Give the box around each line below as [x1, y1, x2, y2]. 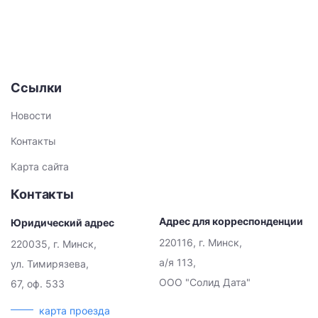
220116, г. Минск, [159, 236, 242, 248]
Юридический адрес [11, 216, 114, 229]
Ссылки [11, 80, 62, 95]
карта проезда [39, 305, 110, 317]
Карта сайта [11, 160, 69, 172]
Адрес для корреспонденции [159, 215, 303, 227]
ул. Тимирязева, [11, 258, 89, 270]
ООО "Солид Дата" [159, 276, 251, 288]
